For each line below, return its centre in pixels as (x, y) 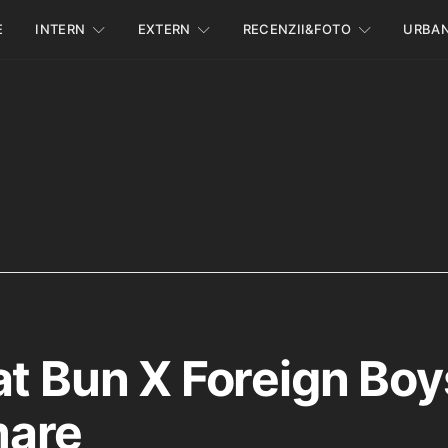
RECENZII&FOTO (297, 29)
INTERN (60, 29)
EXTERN (164, 29)
